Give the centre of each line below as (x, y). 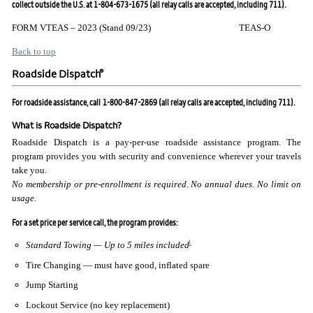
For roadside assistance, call (56, 102)
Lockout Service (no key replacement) (98, 305)
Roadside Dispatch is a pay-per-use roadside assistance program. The (156, 143)
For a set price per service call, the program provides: (95, 222)
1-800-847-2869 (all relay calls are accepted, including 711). (199, 102)
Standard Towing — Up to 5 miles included (108, 245)
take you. (29, 170)
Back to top (34, 51)
